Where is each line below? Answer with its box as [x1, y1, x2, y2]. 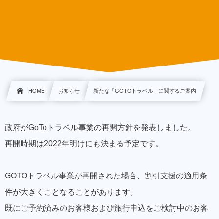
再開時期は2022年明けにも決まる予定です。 [5, 139, 163, 148]
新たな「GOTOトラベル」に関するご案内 [93, 88, 197, 94]
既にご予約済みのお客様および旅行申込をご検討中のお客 [5, 204, 208, 213]
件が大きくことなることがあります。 [5, 188, 138, 197]
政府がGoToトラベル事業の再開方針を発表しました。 [5, 123, 196, 131]
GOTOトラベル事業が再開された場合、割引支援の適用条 [5, 172, 207, 180]
